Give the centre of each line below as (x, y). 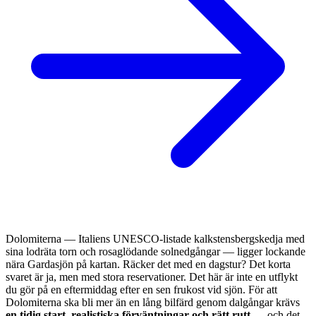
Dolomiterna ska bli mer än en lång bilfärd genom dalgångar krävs (153, 302)
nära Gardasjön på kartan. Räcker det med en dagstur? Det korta (148, 264)
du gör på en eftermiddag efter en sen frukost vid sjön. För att (141, 289)
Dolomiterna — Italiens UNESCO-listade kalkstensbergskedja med (155, 238)
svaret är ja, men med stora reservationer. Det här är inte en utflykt (152, 276)
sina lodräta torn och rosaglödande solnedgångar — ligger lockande (156, 251)
